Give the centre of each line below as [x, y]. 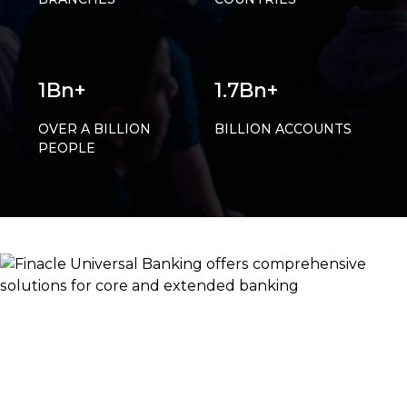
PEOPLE [67, 148]
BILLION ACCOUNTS [283, 129]
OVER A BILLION [94, 129]
